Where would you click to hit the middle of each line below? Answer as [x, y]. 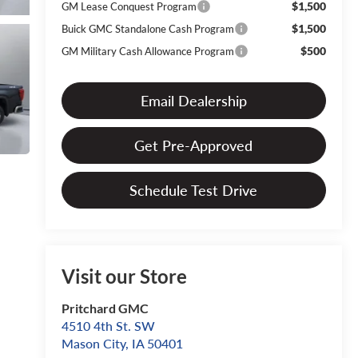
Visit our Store [124, 276]
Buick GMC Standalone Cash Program [147, 28]
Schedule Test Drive [194, 190]
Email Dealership [193, 100]
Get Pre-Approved [194, 145]
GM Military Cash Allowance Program [147, 51]
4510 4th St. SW [108, 325]
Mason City [93, 343]
